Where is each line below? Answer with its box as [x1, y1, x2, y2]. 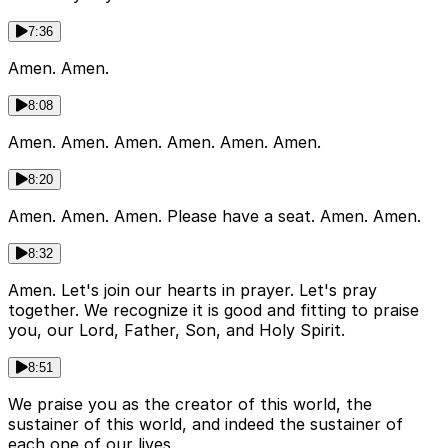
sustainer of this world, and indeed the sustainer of [8, 414, 403, 435]
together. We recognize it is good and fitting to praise [8, 300, 419, 321]
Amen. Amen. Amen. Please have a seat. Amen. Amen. [8, 206, 421, 227]
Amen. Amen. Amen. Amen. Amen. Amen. [8, 132, 321, 153]
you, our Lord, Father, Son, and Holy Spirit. [8, 320, 345, 341]
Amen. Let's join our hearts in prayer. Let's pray [8, 280, 377, 301]
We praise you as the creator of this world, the [8, 394, 372, 415]
